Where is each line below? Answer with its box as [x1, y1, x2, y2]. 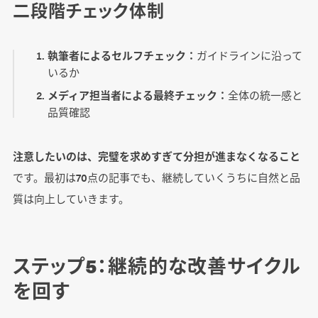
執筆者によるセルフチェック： [48, 47, 197, 62]
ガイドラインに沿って [197, 47, 303, 62]
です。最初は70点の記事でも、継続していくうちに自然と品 [12, 169, 300, 185]
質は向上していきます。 [12, 190, 129, 206]
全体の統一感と [228, 87, 303, 102]
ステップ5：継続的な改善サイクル [12, 251, 301, 279]
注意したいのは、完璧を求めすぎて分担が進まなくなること [12, 148, 300, 163]
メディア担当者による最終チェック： [48, 87, 229, 102]
